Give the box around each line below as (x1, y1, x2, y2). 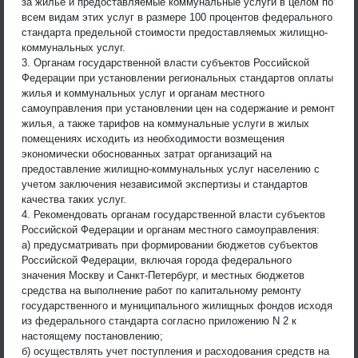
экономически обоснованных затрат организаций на (22, 147, 272, 160)
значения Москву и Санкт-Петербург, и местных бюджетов (22, 268, 304, 281)
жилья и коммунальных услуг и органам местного (22, 86, 265, 99)
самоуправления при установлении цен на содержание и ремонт (22, 101, 335, 114)
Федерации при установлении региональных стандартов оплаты (22, 71, 333, 84)
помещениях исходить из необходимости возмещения (22, 132, 284, 145)
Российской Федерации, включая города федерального (22, 253, 292, 266)
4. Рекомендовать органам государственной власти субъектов (22, 208, 325, 221)
